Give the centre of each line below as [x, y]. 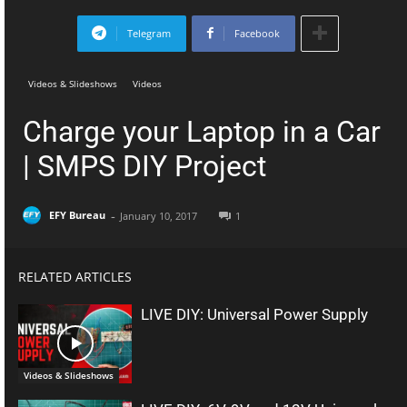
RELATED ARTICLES [75, 276]
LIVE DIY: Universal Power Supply [255, 314]
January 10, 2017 [159, 215]
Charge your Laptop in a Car [202, 131]
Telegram [149, 33]
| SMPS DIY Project [144, 166]
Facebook [257, 33]
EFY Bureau [77, 215]
